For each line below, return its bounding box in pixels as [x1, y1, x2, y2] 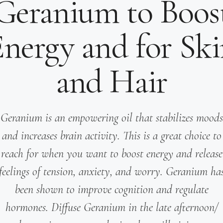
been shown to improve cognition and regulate [14, 182, 209, 197]
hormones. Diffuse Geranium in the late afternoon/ [5, 200, 218, 215]
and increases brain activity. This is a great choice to [1, 128, 222, 143]
